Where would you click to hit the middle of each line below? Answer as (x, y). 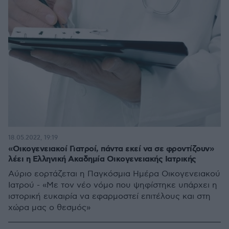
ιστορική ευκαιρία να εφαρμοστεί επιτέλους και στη (109, 196)
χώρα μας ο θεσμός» (49, 208)
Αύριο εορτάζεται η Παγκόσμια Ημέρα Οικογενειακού (114, 174)
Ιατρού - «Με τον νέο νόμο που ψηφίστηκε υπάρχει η (113, 185)
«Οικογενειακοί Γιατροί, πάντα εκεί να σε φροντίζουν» (111, 149)
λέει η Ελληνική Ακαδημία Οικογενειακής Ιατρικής (102, 159)
